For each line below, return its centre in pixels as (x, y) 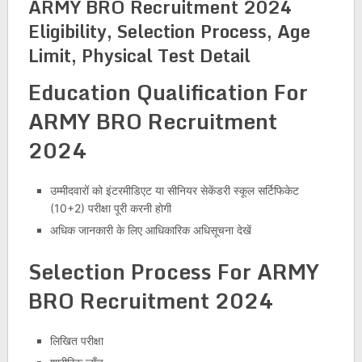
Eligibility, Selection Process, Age (169, 31)
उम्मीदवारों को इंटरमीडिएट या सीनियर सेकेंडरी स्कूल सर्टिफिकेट (174, 190)
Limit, (55, 55)
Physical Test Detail (166, 55)
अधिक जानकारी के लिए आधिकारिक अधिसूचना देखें (150, 230)
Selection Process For (142, 271)
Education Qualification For (168, 92)
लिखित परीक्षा (76, 340)
